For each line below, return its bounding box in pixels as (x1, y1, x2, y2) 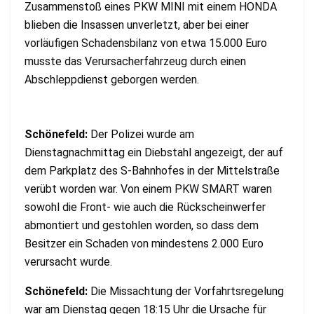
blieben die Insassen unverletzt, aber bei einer (25, 18, 249, 32)
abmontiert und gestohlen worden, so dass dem (25, 218, 259, 232)
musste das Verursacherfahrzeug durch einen (25, 54, 246, 68)
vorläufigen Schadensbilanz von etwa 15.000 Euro (25, 36, 267, 50)
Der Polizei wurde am (90, 127, 194, 141)
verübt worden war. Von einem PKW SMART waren (25, 182, 272, 196)
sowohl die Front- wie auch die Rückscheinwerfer (25, 200, 266, 214)
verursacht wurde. (25, 254, 112, 268)
